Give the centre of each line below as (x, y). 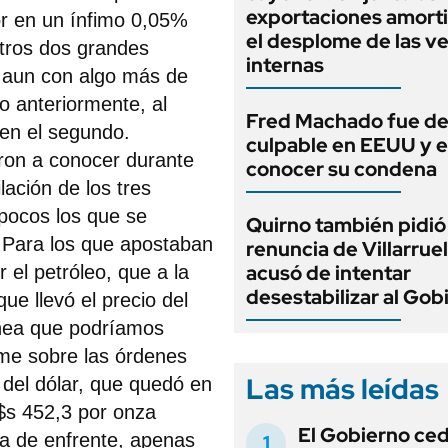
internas (285, 65)
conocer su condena (341, 169)
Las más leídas (342, 389)
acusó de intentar (328, 273)
